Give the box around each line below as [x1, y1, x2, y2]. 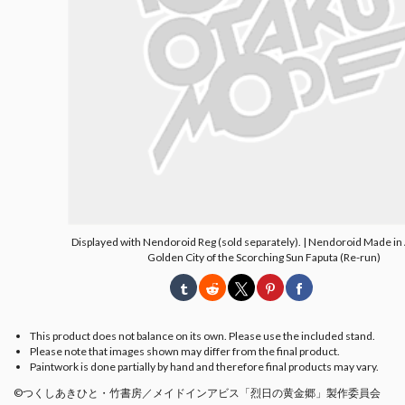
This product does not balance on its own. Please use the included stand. [30, 328, 375, 343]
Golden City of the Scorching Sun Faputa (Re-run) [147, 250, 381, 264]
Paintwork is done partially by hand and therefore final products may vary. [30, 359, 379, 373]
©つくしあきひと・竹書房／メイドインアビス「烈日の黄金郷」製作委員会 [14, 385, 381, 400]
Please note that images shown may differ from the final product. [30, 344, 340, 358]
